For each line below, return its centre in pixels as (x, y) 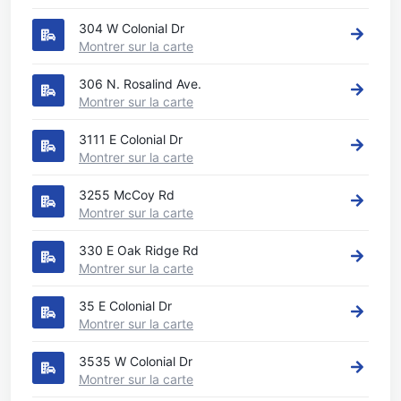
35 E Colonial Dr (125, 306)
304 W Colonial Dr (132, 28)
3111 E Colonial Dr (131, 139)
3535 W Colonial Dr (136, 361)
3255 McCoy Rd (127, 195)
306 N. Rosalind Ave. (140, 84)
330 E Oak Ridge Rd (139, 250)
